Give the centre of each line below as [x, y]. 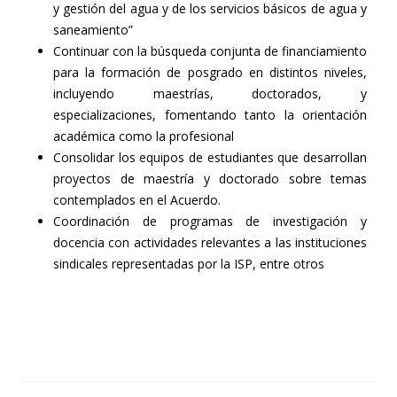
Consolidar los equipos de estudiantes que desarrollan [210, 157]
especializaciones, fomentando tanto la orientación [210, 114]
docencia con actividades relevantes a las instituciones [210, 242]
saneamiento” [93, 29]
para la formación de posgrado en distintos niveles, [210, 72]
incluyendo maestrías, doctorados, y [210, 93]
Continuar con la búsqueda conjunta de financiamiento [210, 51]
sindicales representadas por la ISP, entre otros [189, 263]
